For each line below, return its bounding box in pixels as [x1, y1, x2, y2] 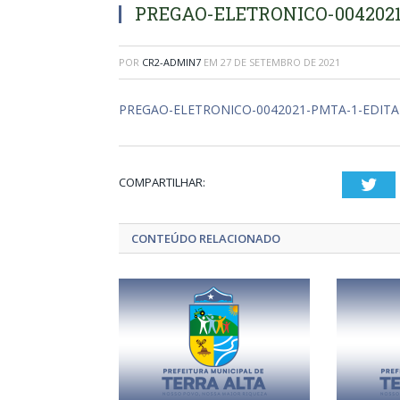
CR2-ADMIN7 [142, 55, 201, 69]
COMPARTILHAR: [119, 174, 205, 190]
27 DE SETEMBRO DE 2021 [221, 55, 340, 69]
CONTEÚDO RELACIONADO [131, 230, 280, 246]
